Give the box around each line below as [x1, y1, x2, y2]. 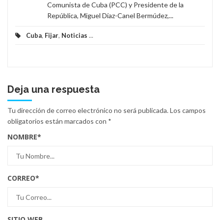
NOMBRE [7, 132, 37, 142]
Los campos [170, 106, 206, 115]
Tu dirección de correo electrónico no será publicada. [7, 106, 168, 115]
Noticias [61, 31, 87, 40]
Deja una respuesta [7, 83, 100, 96]
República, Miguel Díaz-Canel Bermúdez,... [47, 11, 173, 20]
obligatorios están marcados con [7, 117, 108, 126]
